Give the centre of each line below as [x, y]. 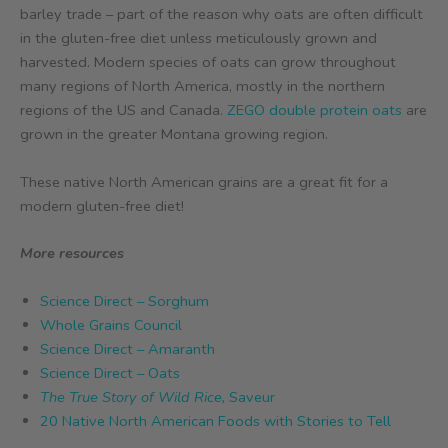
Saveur [252, 396]
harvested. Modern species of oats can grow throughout [208, 62]
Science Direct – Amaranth [127, 348]
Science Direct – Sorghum [124, 300]
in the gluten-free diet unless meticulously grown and [198, 38]
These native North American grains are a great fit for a [204, 181]
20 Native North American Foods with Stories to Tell [215, 420]
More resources [72, 253]
